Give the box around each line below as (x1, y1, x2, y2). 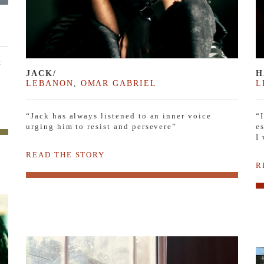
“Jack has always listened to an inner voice (26, 111, 212, 120)
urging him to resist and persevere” (26, 121, 177, 131)
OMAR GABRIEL (80, 78, 157, 88)
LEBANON (26, 78, 74, 88)
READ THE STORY (26, 150, 105, 159)
